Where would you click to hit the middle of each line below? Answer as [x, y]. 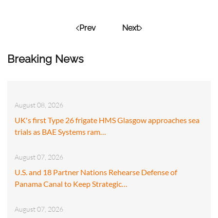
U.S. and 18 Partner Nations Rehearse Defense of [96, 172]
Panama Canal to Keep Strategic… [71, 183]
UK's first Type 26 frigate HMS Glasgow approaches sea [107, 120]
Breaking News [45, 59]
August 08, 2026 [39, 105]
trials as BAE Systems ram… [60, 131]
